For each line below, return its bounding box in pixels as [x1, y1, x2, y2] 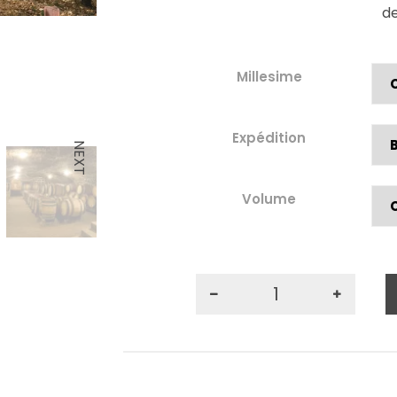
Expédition [232, 128, 306, 147]
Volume [242, 190, 296, 208]
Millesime [236, 67, 302, 86]
